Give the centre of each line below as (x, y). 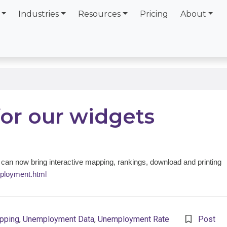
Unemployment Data (59, 219)
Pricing (154, 14)
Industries (39, 14)
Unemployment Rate (134, 219)
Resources (100, 14)
